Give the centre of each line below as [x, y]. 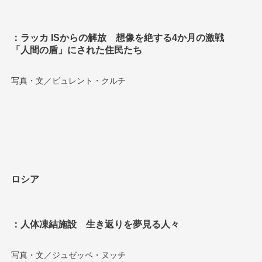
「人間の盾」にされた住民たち [77, 50]
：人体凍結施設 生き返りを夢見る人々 [96, 224]
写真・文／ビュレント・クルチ [69, 81]
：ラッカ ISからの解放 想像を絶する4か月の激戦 [118, 38]
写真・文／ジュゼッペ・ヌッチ [69, 255]
